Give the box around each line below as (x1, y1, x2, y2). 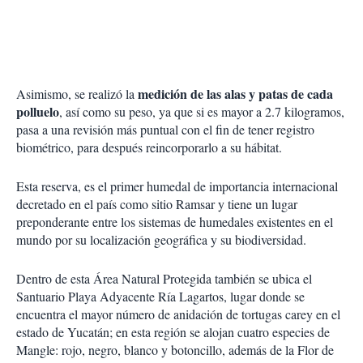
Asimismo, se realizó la (16, 84, 138, 102)
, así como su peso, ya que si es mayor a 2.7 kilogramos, (59, 102, 344, 120)
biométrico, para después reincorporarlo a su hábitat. (16, 138, 282, 156)
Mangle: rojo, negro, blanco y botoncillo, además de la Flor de (16, 340, 334, 358)
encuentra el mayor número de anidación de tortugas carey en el (16, 305, 340, 322)
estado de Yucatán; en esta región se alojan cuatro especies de (16, 322, 330, 340)
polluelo (16, 101, 59, 121)
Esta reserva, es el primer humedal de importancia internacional (16, 177, 338, 194)
